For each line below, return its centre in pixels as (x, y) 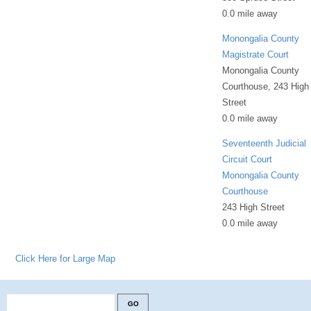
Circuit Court (247, 159)
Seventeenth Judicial (264, 143)
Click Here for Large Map (66, 258)
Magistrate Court (256, 54)
